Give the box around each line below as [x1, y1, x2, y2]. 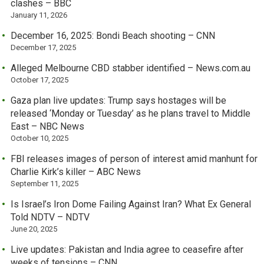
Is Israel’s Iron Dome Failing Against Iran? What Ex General [11, 198, 252, 210]
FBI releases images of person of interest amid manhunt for [11, 153, 258, 164]
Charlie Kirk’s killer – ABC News [11, 166, 141, 177]
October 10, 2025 [11, 133, 69, 143]
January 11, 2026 [11, 10, 68, 19]
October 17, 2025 [11, 75, 69, 84]
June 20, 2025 [11, 224, 58, 233]
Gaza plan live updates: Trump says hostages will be [11, 94, 227, 106]
